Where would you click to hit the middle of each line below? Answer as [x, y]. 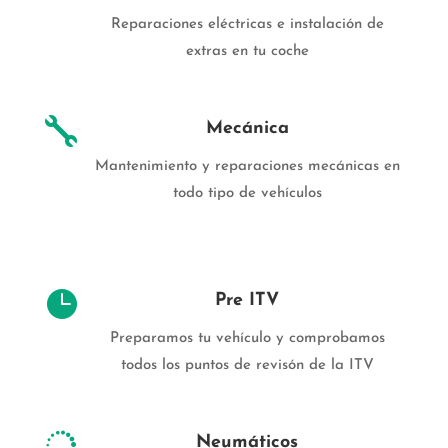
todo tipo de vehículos [247, 194]
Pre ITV [247, 301]
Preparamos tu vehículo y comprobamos [247, 339]
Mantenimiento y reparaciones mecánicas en [247, 167]
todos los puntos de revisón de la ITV [247, 366]
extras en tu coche [247, 52]
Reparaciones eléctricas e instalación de [247, 25]
